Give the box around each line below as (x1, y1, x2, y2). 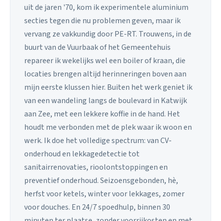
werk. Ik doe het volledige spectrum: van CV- (24, 135, 172, 146)
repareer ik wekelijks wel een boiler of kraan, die (24, 55, 185, 66)
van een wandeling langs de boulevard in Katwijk (24, 95, 187, 106)
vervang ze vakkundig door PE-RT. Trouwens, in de (24, 28, 191, 39)
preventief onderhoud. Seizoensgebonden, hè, (24, 175, 178, 186)
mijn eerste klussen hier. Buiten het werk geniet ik (24, 81, 192, 93)
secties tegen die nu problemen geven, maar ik (24, 15, 181, 26)
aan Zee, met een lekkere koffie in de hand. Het (24, 108, 180, 119)
